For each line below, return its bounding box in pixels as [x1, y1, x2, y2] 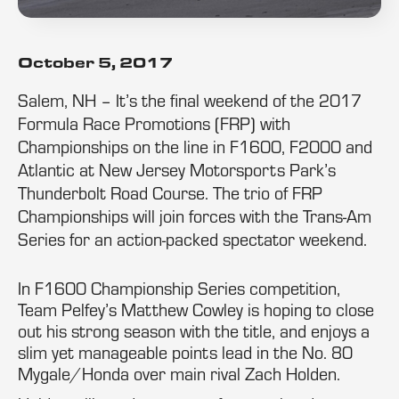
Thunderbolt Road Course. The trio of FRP [18, 182, 322, 204]
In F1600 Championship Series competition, [18, 277, 340, 299]
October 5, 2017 [18, 53, 173, 71]
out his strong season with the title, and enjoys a [18, 320, 370, 342]
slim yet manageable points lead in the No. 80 [18, 341, 353, 363]
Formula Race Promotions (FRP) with [18, 112, 290, 134]
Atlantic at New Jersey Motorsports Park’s [18, 159, 336, 181]
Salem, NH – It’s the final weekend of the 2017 [18, 89, 362, 111]
